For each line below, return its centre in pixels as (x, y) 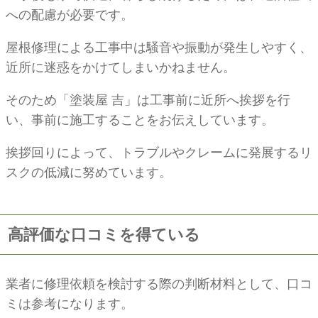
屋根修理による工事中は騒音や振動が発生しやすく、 (159, 47)
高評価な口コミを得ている (104, 234)
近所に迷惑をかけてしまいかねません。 (121, 67)
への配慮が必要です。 (70, 15)
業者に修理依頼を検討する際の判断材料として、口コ (159, 284)
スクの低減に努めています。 (89, 172)
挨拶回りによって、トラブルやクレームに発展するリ (159, 152)
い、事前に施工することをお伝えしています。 (140, 120)
